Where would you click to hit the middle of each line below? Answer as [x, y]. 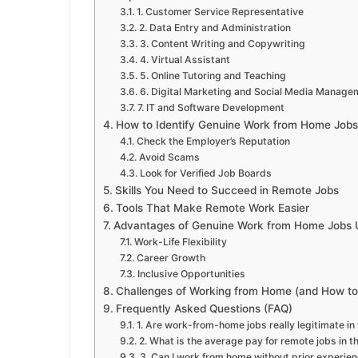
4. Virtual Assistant [185, 60]
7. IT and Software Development [211, 108]
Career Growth [171, 258]
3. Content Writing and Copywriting [222, 44]
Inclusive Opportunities [191, 274]
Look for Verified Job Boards [205, 173]
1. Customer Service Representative [220, 12]
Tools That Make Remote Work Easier [212, 208]
